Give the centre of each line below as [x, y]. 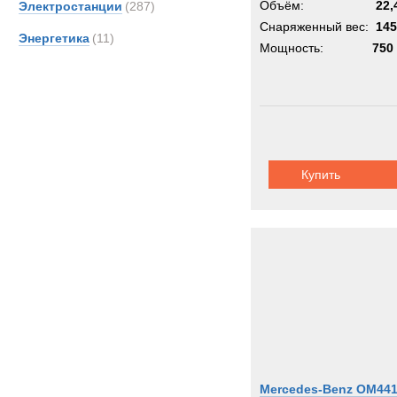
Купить [320, 175]
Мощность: [292, 48]
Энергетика [54, 38]
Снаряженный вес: [314, 27]
